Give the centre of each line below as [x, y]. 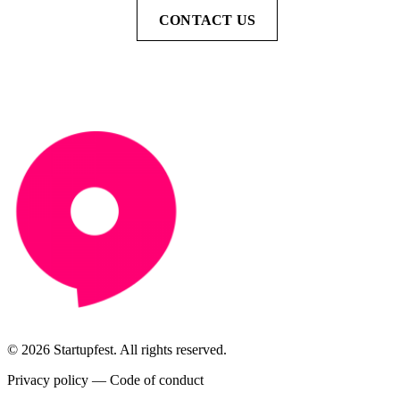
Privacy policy [48, 380]
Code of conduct [157, 380]
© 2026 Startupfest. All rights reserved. [117, 350]
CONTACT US [207, 20]
